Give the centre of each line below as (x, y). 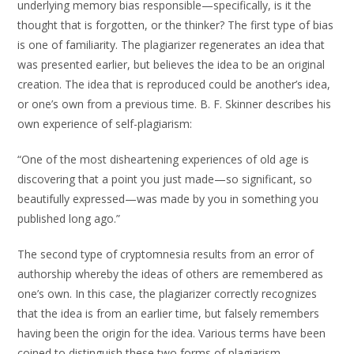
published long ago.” (69, 218)
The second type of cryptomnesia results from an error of (166, 254)
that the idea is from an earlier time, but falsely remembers (169, 313)
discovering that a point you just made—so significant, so (165, 179)
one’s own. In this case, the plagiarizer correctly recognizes (168, 294)
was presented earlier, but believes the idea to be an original (171, 64)
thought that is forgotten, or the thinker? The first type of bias (176, 25)
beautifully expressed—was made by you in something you (168, 199)
